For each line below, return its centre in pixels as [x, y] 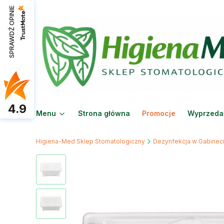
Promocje [159, 113]
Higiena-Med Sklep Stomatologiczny [90, 141]
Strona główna [104, 113]
